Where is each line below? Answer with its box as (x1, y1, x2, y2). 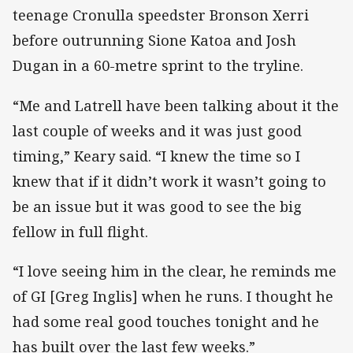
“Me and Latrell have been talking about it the (13, 95, 339, 115)
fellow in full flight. (13, 221, 148, 241)
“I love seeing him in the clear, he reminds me (13, 261, 336, 281)
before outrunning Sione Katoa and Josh (13, 31, 296, 50)
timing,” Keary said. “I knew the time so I (13, 146, 300, 165)
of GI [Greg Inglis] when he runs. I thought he (13, 286, 333, 306)
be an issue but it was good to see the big (13, 196, 302, 216)
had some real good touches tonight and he (13, 311, 319, 331)
